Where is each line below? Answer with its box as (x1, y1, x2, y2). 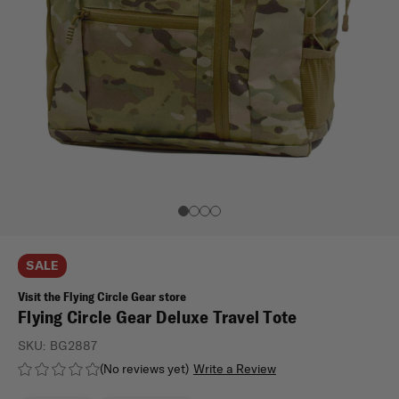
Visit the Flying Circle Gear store (18, 289, 186, 305)
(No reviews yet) (100, 360, 189, 377)
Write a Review (192, 360, 276, 377)
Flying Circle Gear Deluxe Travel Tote (18, 305, 297, 328)
